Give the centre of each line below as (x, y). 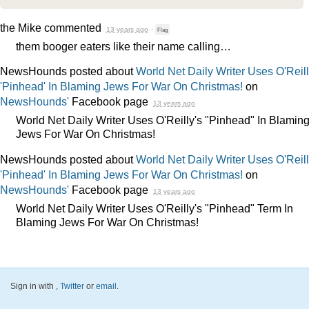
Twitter (72, 286)
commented (73, 27)
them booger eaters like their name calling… (123, 46)
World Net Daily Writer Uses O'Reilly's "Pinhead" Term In (154, 209)
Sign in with (33, 286)
